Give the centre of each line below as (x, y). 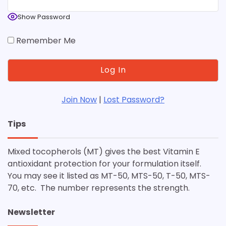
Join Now (79, 99)
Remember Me (45, 40)
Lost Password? (134, 99)
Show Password (44, 17)
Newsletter (31, 212)
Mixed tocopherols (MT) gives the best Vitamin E (104, 151)
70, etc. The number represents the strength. (99, 188)
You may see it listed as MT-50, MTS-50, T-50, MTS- (109, 176)
